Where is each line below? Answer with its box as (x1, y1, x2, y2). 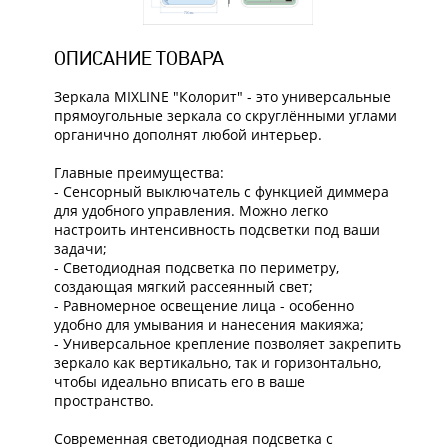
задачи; (53, 238, 107, 258)
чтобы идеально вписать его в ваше (53, 371, 305, 391)
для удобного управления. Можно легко (53, 200, 328, 220)
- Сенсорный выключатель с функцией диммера (53, 181, 389, 201)
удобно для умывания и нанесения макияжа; (53, 314, 364, 334)
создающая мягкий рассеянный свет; (53, 276, 313, 296)
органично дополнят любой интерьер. (53, 124, 322, 144)
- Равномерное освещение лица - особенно (53, 295, 354, 315)
